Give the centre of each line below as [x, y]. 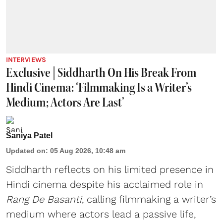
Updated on [26, 151]
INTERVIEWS [26, 60]
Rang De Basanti [44, 199]
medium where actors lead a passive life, [101, 214]
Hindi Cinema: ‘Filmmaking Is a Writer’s [99, 88]
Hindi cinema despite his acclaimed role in [105, 185]
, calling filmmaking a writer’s [149, 199]
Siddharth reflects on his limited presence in [110, 170]
